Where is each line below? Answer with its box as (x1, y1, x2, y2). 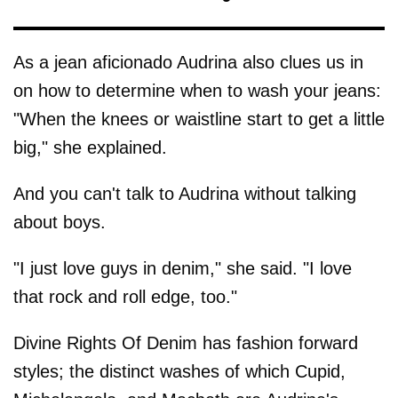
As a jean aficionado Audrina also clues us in (13, 52, 363, 72)
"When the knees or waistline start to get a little (13, 108, 385, 129)
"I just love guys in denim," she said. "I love (13, 258, 352, 278)
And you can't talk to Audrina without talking (13, 183, 356, 203)
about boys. (13, 211, 106, 232)
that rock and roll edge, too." (13, 286, 237, 306)
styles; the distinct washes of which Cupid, (13, 361, 346, 381)
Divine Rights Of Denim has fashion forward (13, 332, 358, 353)
